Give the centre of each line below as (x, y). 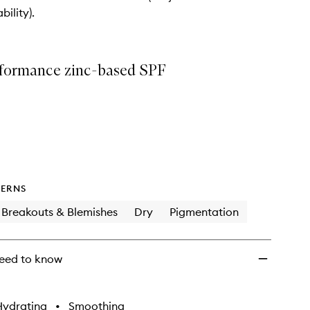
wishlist (206, 9)
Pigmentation (204, 212)
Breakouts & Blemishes (60, 212)
